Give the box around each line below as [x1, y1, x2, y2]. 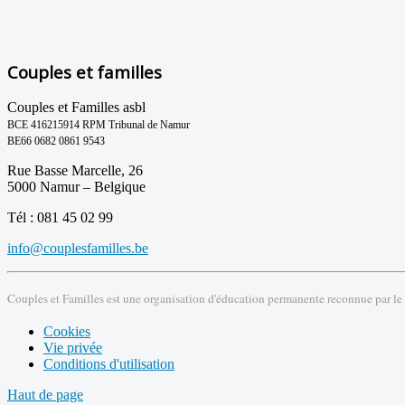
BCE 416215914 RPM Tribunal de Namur [7, 118, 190, 132]
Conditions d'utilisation [43, 356, 174, 372]
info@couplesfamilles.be [7, 240, 148, 257]
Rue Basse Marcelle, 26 [7, 163, 143, 179]
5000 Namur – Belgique [7, 179, 146, 195]
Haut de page [7, 387, 83, 403]
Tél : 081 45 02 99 [7, 210, 113, 226]
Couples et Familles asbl [7, 99, 146, 116]
